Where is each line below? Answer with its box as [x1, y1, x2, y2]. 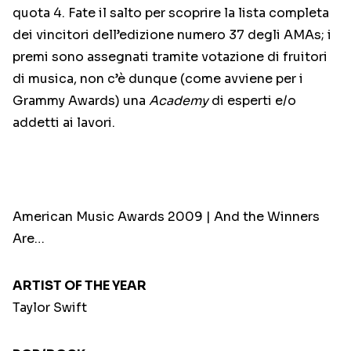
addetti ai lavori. [13, 114, 115, 132]
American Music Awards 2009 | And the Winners [13, 208, 320, 226]
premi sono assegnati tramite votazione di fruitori [13, 49, 327, 66]
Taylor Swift [13, 299, 87, 317]
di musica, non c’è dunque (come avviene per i [13, 71, 303, 88]
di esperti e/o [208, 92, 296, 110]
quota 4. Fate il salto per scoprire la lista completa [13, 5, 329, 22]
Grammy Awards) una [13, 92, 149, 110]
